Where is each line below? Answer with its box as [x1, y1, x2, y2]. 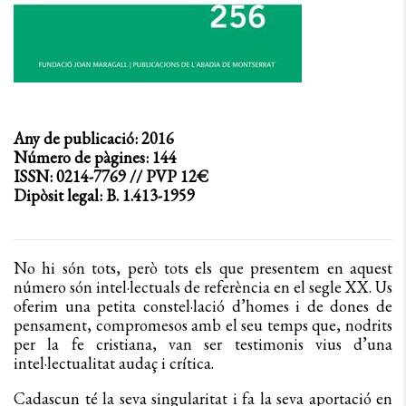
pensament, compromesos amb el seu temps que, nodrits [14, 314, 392, 335]
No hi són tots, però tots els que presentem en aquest [14, 257, 392, 278]
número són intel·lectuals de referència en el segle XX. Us [14, 276, 392, 297]
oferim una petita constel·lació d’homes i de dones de [14, 295, 392, 316]
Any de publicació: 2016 [14, 128, 174, 149]
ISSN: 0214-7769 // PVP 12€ [14, 166, 208, 187]
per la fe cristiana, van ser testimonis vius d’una [14, 333, 392, 354]
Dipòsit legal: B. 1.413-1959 [14, 185, 195, 206]
